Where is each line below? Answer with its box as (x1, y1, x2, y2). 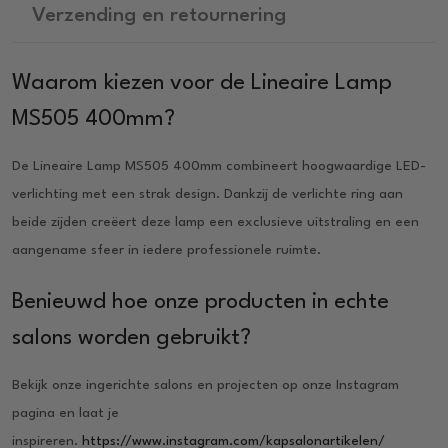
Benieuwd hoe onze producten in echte (12, 290, 389, 313)
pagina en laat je (12, 405, 119, 420)
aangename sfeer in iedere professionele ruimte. (12, 242, 321, 257)
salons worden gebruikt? (12, 326, 251, 349)
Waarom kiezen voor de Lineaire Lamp (12, 71, 392, 94)
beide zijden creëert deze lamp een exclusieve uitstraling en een (12, 214, 419, 229)
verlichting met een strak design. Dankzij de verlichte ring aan (12, 186, 403, 201)
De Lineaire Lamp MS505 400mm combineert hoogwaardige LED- (12, 158, 426, 173)
